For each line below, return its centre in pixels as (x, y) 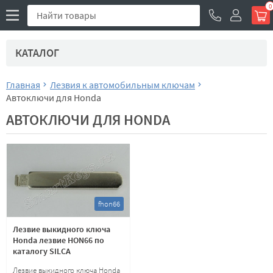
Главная (23, 85)
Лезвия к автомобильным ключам (122, 85)
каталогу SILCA (42, 251)
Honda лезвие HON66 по (58, 240)
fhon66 (109, 204)
